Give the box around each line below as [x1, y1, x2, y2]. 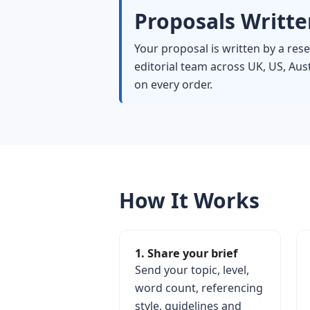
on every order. [134, 77, 212, 92]
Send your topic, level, [135, 262, 249, 277]
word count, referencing [135, 280, 263, 295]
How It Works [119, 186, 259, 215]
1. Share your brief [135, 246, 237, 261]
